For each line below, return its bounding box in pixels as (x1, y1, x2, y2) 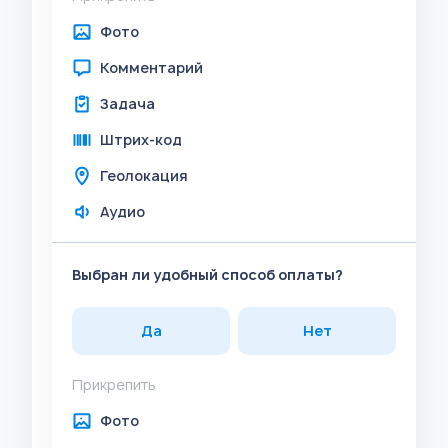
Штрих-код (100, 130, 182, 149)
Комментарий (100, 58, 203, 77)
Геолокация (100, 166, 188, 185)
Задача (100, 94, 155, 113)
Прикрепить (72, 375, 156, 394)
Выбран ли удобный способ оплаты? (72, 265, 343, 284)
